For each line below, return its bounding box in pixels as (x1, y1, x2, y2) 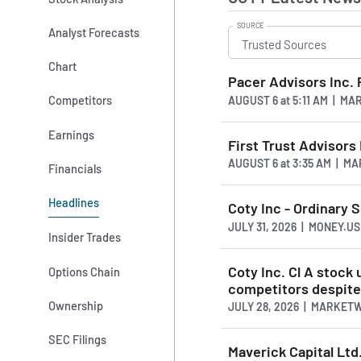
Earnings (48, 127, 95, 142)
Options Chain (48, 263, 121, 279)
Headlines (48, 195, 100, 210)
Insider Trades (48, 230, 122, 245)
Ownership (48, 298, 104, 313)
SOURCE (236, 20, 263, 30)
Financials (48, 160, 102, 176)
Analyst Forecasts (48, 24, 140, 39)
